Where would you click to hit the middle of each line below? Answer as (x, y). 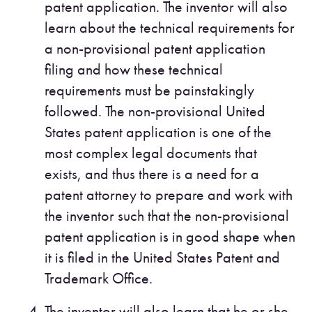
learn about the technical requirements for (170, 28)
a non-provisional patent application (155, 49)
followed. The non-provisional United (155, 111)
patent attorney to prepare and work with (169, 195)
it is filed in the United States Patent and (162, 258)
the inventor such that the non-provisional (167, 216)
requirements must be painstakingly (149, 91)
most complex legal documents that (151, 153)
